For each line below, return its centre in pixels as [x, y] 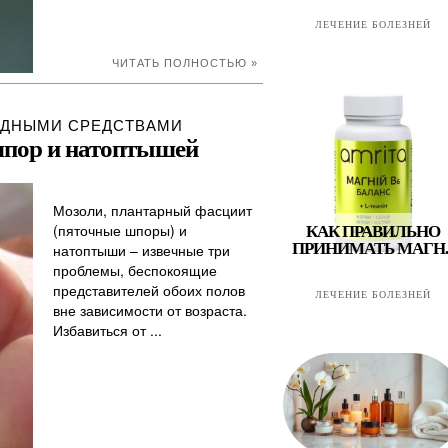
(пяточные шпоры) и [120, 230]
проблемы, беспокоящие [135, 270]
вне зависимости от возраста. [150, 310]
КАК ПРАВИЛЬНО [373, 231]
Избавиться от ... [107, 330]
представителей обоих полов [149, 290]
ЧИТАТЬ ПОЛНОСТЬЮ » [185, 63]
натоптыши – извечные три [141, 250]
